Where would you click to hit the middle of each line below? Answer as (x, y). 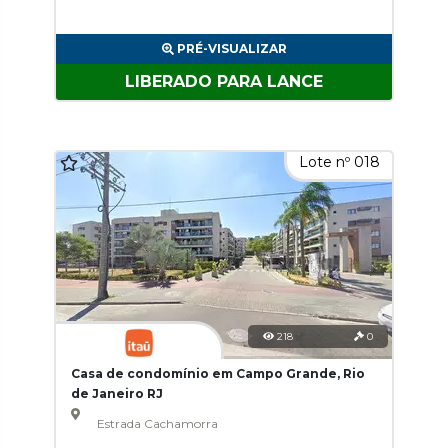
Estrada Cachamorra (157, 423)
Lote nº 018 (339, 162)
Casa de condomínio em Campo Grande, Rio (218, 373)
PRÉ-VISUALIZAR (231, 48)
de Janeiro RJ (117, 393)
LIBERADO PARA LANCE (224, 81)
